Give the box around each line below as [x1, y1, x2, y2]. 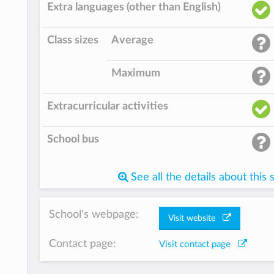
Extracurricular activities [47, 101, 168, 112]
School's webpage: [49, 209, 139, 220]
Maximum [111, 68, 160, 79]
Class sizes [47, 35, 98, 46]
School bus [47, 134, 99, 145]
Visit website [168, 214, 223, 223]
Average [111, 35, 154, 46]
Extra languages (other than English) [47, 2, 221, 13]
